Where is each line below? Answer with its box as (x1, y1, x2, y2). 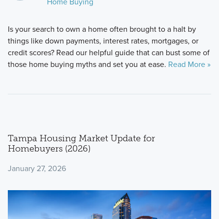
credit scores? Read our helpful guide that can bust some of (7, 47, 210, 59)
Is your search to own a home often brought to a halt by (7, 23, 196, 35)
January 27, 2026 (7, 162, 66, 174)
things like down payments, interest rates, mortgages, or (7, 35, 198, 47)
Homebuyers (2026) (7, 143, 90, 154)
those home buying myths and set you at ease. (7, 59, 168, 70)
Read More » (168, 59, 211, 70)
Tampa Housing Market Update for (7, 133, 155, 144)
